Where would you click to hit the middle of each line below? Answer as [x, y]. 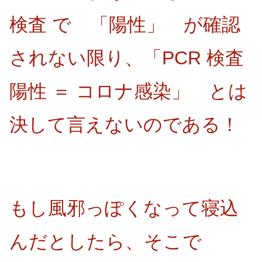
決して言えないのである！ [124, 124]
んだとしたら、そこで [115, 241]
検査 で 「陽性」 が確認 [125, 24]
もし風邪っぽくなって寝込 [124, 208]
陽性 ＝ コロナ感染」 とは [128, 91]
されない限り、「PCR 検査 [127, 58]
